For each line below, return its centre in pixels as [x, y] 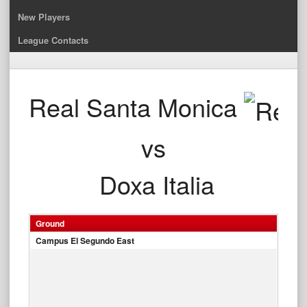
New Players [44, 16]
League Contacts [53, 40]
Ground [50, 224]
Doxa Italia [157, 184]
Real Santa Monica [133, 106]
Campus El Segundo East [85, 241]
